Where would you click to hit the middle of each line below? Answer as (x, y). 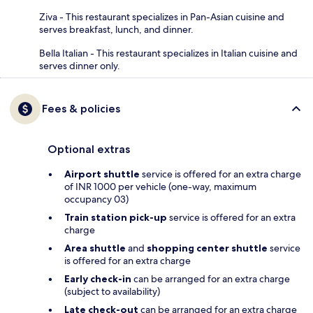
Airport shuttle (102, 174)
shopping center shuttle (207, 248)
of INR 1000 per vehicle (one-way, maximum (160, 187)
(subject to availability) (112, 292)
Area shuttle (95, 248)
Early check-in (98, 279)
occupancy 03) (96, 199)
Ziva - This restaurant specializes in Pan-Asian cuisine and (162, 17)
